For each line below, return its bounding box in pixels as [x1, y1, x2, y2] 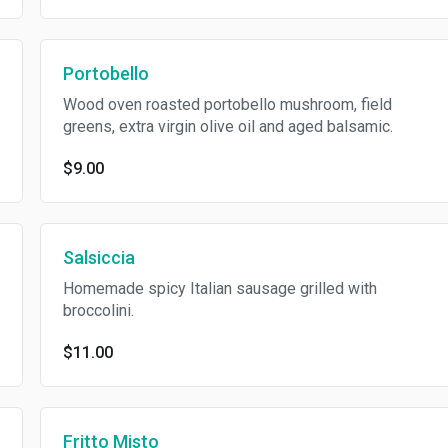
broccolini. [62, 301, 134, 320]
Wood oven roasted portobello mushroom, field [62, 95, 392, 114]
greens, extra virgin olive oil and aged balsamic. [62, 117, 393, 136]
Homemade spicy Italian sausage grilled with [62, 279, 377, 298]
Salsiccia [62, 247, 135, 268]
